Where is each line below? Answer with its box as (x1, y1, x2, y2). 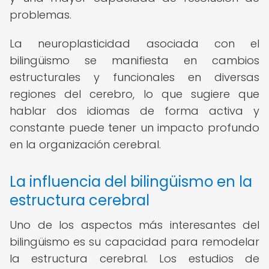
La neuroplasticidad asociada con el (10, 36, 259, 51)
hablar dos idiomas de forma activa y (10, 103, 259, 118)
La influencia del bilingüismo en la (10, 172, 252, 192)
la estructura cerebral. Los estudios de (10, 251, 259, 266)
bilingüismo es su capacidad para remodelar (10, 234, 259, 249)
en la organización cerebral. (10, 137, 161, 152)
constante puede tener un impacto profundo (10, 120, 259, 135)
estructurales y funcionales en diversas (10, 70, 259, 85)
